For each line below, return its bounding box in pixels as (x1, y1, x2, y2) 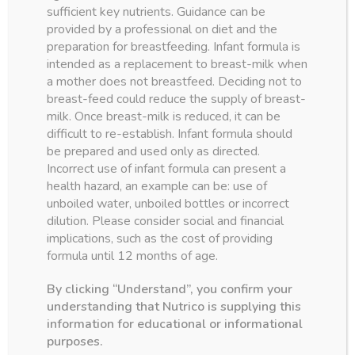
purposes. (47, 332, 104, 350)
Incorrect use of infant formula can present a (47, 159, 287, 177)
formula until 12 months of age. (47, 246, 219, 265)
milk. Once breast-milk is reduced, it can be (47, 107, 281, 125)
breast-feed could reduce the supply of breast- (47, 90, 307, 108)
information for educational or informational (47, 315, 303, 333)
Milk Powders (28, 117, 96, 133)
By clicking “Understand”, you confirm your (47, 280, 293, 298)
